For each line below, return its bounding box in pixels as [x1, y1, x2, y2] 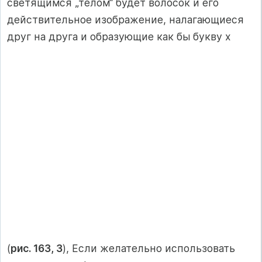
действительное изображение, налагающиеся [7, 13, 244, 26]
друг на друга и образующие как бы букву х [7, 30, 231, 43]
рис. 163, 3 [11, 242, 63, 255]
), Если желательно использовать [63, 242, 235, 255]
